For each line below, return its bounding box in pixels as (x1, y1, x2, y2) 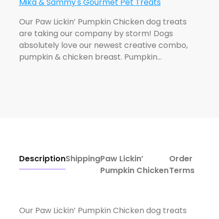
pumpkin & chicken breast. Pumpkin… (19, 51, 162, 63)
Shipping (65, 153, 100, 164)
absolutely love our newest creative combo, (19, 39, 188, 51)
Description (19, 153, 66, 164)
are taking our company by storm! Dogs (19, 27, 173, 39)
